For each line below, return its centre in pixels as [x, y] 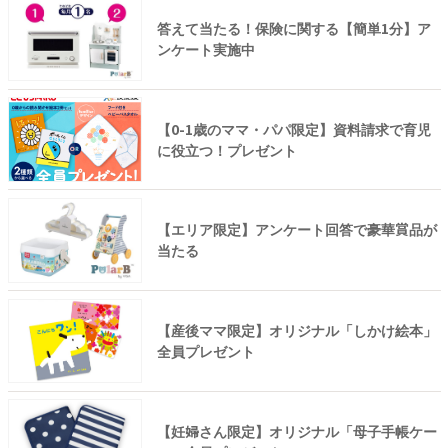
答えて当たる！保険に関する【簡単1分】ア [293, 27]
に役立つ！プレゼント [226, 149]
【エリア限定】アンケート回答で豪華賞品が [296, 229]
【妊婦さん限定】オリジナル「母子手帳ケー [296, 430]
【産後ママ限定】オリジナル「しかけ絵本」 [296, 329]
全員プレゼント [205, 350]
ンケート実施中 [205, 48]
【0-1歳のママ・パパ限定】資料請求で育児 [293, 128]
